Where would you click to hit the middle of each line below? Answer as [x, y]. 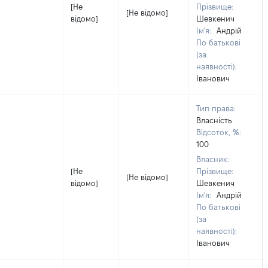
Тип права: [216, 108]
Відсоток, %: [219, 132]
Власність [214, 120]
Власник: [213, 159]
